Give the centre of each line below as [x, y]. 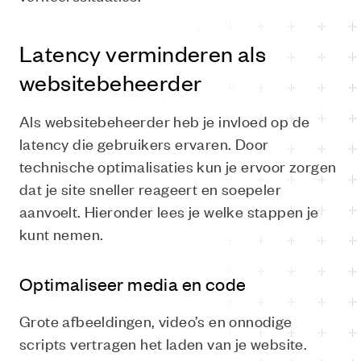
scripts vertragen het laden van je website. [164, 343]
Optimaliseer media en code [133, 284]
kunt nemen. [62, 233]
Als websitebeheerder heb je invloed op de [165, 120]
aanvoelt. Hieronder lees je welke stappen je [169, 211]
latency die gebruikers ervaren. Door [144, 143]
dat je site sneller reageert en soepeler [150, 188]
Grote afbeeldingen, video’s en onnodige [156, 320]
